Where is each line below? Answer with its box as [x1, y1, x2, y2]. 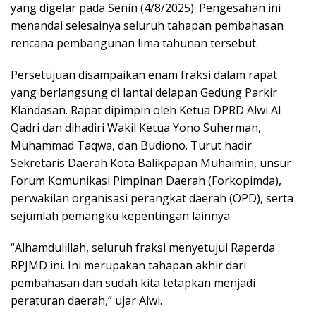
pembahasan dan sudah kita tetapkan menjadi [11, 274, 255, 291]
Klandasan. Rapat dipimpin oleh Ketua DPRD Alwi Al [11, 102, 281, 118]
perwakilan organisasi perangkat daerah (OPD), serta [11, 190, 293, 206]
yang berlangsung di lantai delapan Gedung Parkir [11, 84, 277, 100]
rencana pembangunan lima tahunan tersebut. [11, 35, 258, 51]
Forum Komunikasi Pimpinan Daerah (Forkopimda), [11, 172, 281, 188]
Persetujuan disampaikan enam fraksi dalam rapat [11, 66, 277, 83]
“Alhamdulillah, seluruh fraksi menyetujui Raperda [11, 239, 275, 255]
